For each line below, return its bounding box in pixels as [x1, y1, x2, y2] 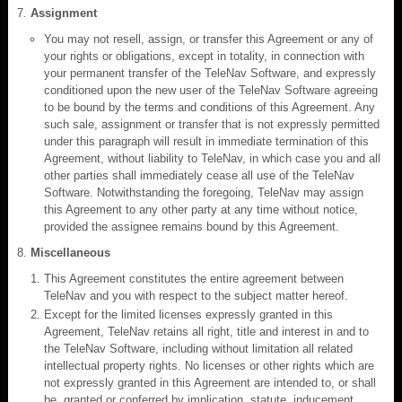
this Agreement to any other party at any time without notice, [44, 202, 358, 216]
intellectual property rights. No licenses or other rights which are [44, 358, 374, 372]
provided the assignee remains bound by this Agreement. [44, 219, 339, 233]
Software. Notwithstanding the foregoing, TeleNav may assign [44, 185, 363, 199]
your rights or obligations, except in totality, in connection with [44, 48, 364, 63]
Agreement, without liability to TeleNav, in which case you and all [44, 151, 380, 165]
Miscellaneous [31, 245, 110, 259]
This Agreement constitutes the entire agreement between [44, 271, 344, 285]
